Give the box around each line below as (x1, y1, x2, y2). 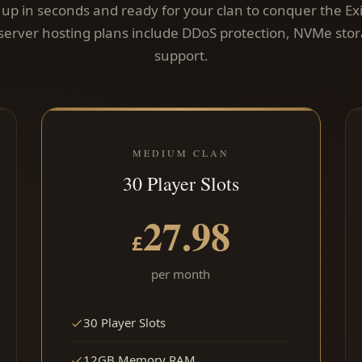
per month (151, 266, 211, 283)
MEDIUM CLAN (132, 146, 229, 160)
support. (154, 46, 208, 65)
